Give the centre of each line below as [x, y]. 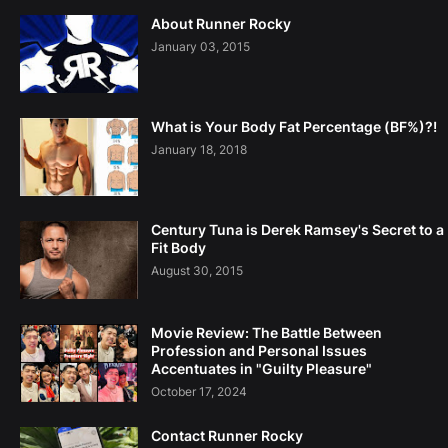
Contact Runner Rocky [227, 436]
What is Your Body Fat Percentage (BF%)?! [294, 127]
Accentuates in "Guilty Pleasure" [261, 369]
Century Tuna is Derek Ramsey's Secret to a [297, 230]
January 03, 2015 [200, 47]
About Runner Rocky [221, 24]
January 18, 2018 [199, 150]
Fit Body [178, 248]
